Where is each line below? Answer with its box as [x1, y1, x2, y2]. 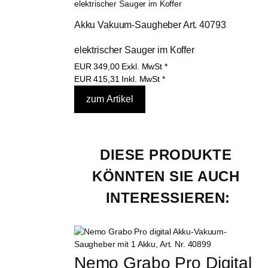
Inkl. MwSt [121, 74, 160, 84]
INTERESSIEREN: [105, 189, 230, 206]
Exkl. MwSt [121, 61, 162, 71]
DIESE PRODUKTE [100, 146, 236, 163]
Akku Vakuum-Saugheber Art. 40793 [74, 19, 229, 30]
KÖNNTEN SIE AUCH [92, 167, 244, 184]
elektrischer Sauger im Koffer [74, 44, 194, 55]
